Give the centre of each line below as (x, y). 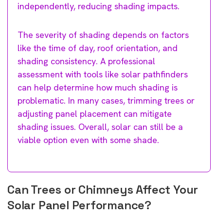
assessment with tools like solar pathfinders (103, 74)
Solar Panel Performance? (80, 205)
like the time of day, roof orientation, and (98, 48)
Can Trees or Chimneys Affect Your (103, 189)
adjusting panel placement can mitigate (95, 113)
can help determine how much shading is (98, 87)
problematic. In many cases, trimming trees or (106, 100)
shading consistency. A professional (86, 61)
